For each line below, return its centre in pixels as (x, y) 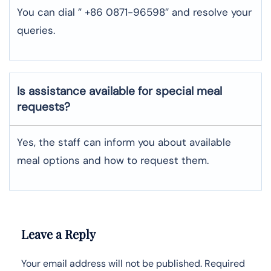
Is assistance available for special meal (119, 91)
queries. (36, 30)
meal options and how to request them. (113, 160)
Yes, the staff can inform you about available (124, 142)
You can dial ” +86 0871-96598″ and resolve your (134, 12)
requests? (44, 106)
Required (225, 263)
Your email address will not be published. (112, 263)
